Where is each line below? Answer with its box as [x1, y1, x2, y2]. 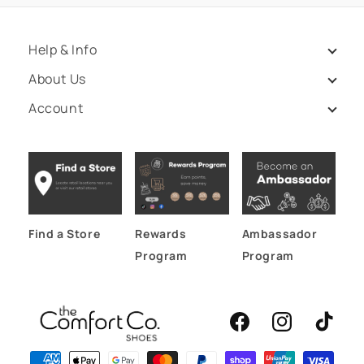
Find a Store [28, 226, 101, 242]
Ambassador [241, 226, 318, 242]
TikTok [311, 323, 347, 339]
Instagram [269, 323, 327, 339]
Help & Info [28, 41, 97, 59]
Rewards [135, 226, 187, 242]
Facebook [227, 323, 281, 339]
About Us [28, 70, 86, 89]
